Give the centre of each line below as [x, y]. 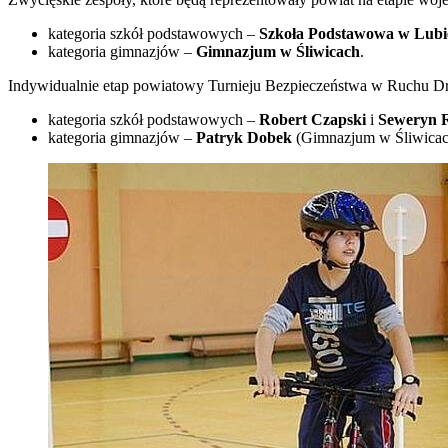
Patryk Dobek [244, 137]
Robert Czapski [312, 119]
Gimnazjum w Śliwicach [278, 51]
